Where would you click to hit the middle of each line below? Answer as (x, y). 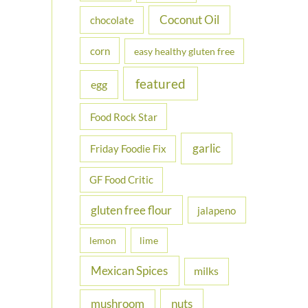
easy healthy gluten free (185, 51)
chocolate (112, 20)
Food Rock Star (123, 117)
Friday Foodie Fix (128, 149)
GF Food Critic (122, 180)
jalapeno (217, 210)
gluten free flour (131, 210)
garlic (206, 148)
